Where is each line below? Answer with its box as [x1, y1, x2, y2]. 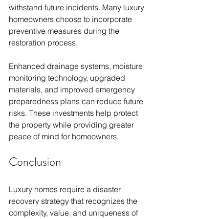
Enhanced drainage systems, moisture [9, 61, 145, 71]
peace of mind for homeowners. [9, 131, 119, 142]
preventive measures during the [9, 26, 121, 36]
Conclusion [9, 153, 61, 171]
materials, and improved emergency [9, 85, 137, 95]
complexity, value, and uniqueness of [9, 208, 140, 218]
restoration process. [9, 38, 78, 48]
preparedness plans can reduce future [9, 96, 145, 107]
